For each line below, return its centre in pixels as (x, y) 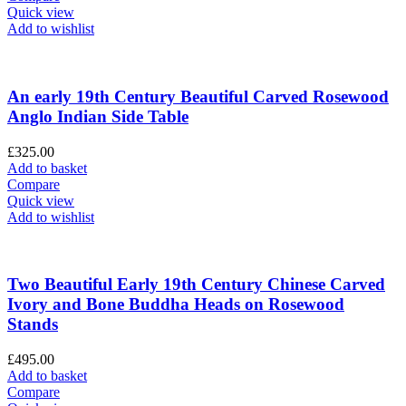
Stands (33, 324)
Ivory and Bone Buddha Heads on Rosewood (176, 304)
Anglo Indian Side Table (98, 117)
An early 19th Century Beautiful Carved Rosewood (198, 97)
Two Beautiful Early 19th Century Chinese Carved (196, 285)
